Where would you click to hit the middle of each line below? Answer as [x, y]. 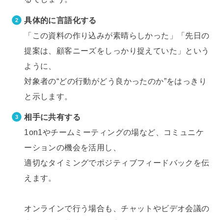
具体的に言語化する [60, 20]
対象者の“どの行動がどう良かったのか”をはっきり [116, 81]
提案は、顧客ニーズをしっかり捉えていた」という [117, 50]
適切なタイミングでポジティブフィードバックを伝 [117, 163]
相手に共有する [53, 117]
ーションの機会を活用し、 [73, 148]
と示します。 [48, 96]
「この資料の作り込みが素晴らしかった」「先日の [117, 35]
